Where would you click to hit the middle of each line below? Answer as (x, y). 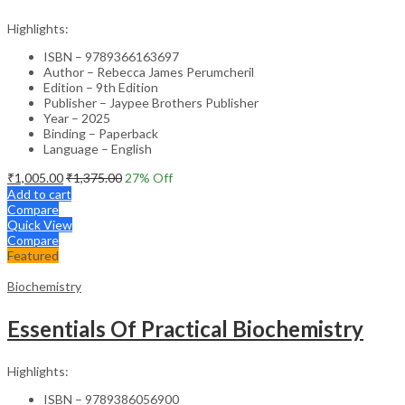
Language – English (98, 148)
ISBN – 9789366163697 (111, 56)
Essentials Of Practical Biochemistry (185, 328)
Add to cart (39, 193)
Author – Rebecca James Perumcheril (149, 71)
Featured (33, 255)
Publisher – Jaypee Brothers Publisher (151, 102)
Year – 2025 (77, 118)
